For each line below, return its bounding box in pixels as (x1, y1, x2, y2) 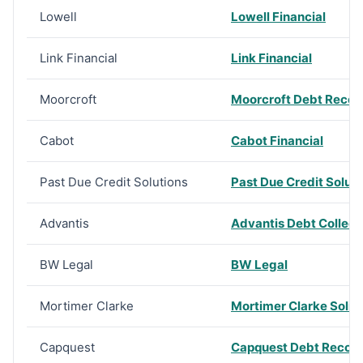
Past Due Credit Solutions (40, 174, 188, 190)
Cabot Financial (231, 133, 323, 148)
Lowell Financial (231, 9, 326, 24)
